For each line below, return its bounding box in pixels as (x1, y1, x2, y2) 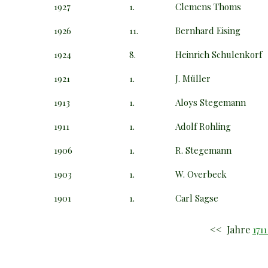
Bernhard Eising (175, 24, 241, 36)
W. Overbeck (175, 167, 227, 180)
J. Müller (175, 72, 211, 84)
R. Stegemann (175, 144, 232, 156)
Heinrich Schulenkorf (175, 48, 263, 60)
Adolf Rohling (175, 120, 232, 132)
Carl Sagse (175, 191, 219, 204)
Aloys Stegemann (175, 96, 246, 108)
